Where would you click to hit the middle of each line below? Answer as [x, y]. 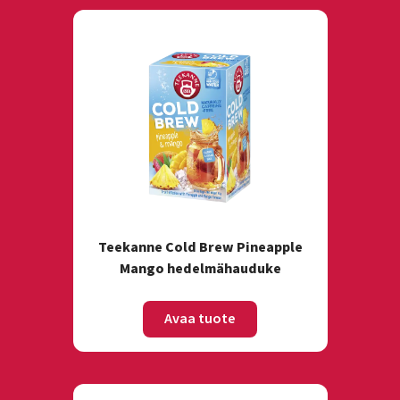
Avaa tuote [200, 319]
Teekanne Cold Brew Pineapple [200, 247]
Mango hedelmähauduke [200, 269]
